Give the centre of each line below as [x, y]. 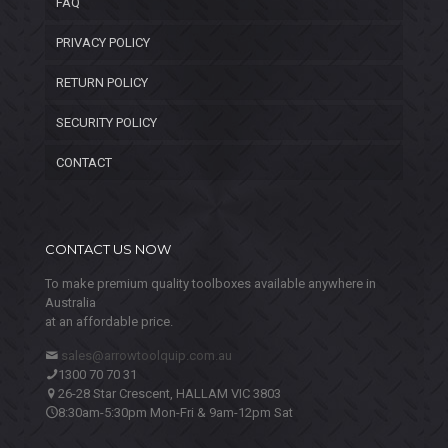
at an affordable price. [109, 321]
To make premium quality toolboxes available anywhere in [210, 283]
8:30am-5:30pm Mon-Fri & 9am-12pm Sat [175, 412]
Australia [70, 302]
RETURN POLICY [102, 82]
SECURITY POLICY [106, 122]
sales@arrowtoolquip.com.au [146, 355]
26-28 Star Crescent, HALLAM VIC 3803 [169, 393]
